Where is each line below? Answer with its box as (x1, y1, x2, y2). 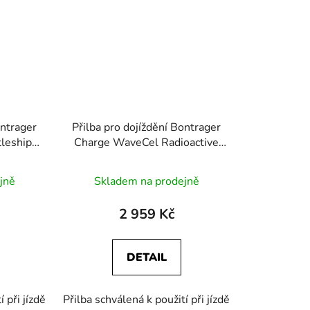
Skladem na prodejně (93, 173, 199, 189)
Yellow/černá (114, 149, 179, 165)
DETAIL (126, 249, 167, 265)
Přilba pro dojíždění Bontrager (72, 119, 221, 135)
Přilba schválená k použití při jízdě (63, 291, 230, 307)
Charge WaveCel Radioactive (74, 134, 219, 150)
